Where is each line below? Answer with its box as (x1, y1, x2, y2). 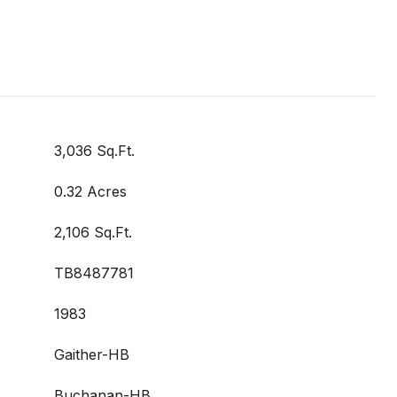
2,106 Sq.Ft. (54, 223, 132, 241)
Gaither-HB (54, 346, 129, 363)
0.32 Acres (54, 183, 127, 200)
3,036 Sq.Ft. (54, 142, 135, 160)
